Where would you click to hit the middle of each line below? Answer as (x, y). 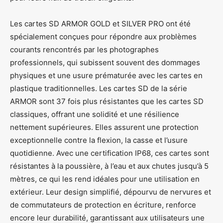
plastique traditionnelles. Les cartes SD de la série (99, 88)
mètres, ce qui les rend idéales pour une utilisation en (105, 179)
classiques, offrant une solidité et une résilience (95, 114)
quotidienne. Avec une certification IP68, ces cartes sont (110, 153)
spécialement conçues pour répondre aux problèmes (103, 36)
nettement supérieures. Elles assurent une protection (104, 127)
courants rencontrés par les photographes (84, 49)
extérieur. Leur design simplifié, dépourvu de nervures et (111, 192)
